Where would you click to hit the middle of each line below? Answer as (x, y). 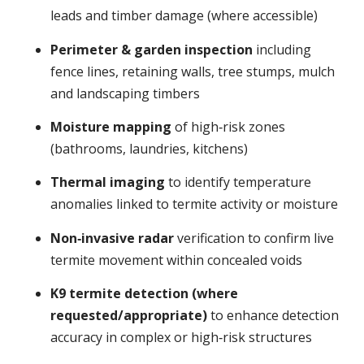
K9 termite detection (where (145, 294)
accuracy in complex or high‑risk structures (182, 338)
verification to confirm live (254, 238)
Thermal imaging (108, 182)
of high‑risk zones (229, 127)
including (282, 49)
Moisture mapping (111, 127)
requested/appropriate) (129, 316)
